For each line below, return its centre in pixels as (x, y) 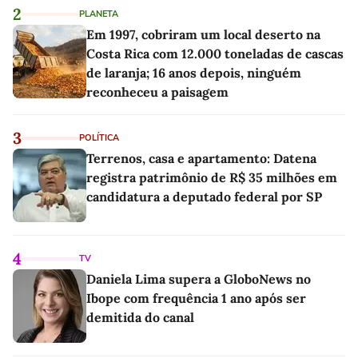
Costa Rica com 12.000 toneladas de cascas (215, 53)
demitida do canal (140, 317)
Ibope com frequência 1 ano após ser (196, 298)
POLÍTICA (99, 137)
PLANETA (99, 14)
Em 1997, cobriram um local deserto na (203, 34)
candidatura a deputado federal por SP (204, 196)
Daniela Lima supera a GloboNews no (199, 278)
